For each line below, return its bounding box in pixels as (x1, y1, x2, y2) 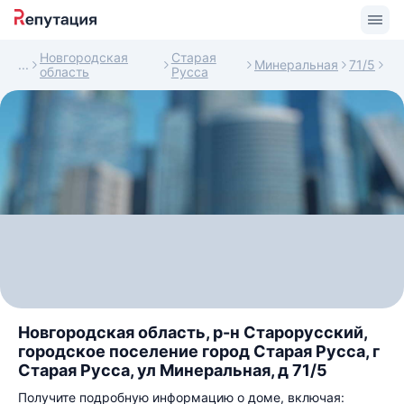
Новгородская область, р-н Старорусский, (18, 323, 367, 342)
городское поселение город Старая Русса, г (18, 342, 380, 361)
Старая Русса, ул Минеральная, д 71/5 (18, 361, 327, 380)
